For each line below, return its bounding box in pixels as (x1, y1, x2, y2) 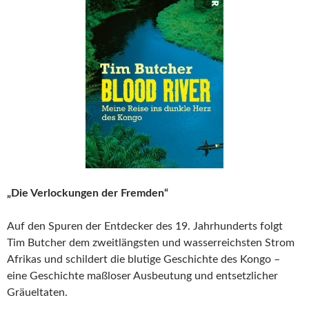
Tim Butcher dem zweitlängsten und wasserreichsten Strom (7, 237, 295, 249)
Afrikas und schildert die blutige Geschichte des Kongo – (7, 254, 280, 266)
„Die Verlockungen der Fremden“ (7, 188, 168, 199)
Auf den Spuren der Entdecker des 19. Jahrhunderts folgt (7, 221, 283, 232)
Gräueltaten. (7, 287, 68, 299)
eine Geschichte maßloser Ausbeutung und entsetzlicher (7, 270, 278, 282)
